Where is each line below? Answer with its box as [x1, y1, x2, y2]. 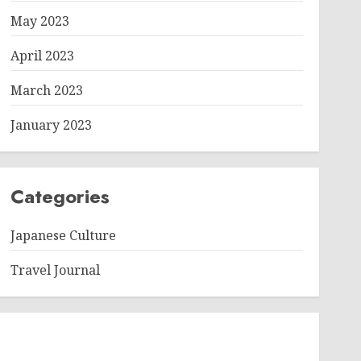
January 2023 [10, 116, 92, 134]
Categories [10, 182, 110, 210]
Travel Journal [10, 261, 100, 279]
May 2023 [10, 12, 69, 30]
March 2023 [10, 81, 83, 99]
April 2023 [10, 47, 74, 64]
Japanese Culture [10, 226, 116, 244]
